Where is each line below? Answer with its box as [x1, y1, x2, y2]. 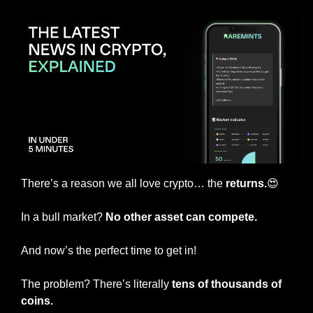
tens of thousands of [172, 277, 282, 290]
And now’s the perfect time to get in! [21, 244, 196, 256]
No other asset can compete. [105, 210, 257, 223]
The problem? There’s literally [21, 277, 172, 290]
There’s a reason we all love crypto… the [21, 177, 223, 189]
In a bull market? [21, 210, 105, 223]
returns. [223, 177, 267, 189]
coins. [21, 294, 53, 307]
